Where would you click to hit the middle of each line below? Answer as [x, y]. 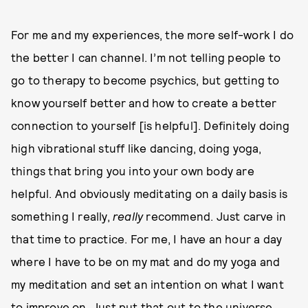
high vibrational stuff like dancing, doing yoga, [136, 148]
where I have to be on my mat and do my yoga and [146, 261]
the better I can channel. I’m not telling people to [146, 57]
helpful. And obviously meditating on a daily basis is [150, 193]
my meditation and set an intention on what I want [147, 284]
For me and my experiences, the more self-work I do [153, 34]
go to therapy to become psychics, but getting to [145, 80]
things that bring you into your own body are [133, 170]
